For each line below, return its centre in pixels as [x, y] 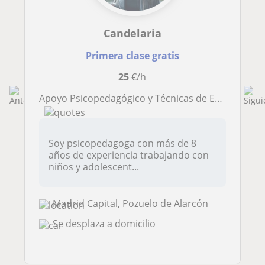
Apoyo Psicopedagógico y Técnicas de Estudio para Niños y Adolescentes [130, 98]
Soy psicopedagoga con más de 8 [122, 143]
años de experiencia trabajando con [129, 155]
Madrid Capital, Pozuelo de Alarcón [130, 204]
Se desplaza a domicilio [104, 223]
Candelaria [132, 33]
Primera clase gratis [132, 56]
